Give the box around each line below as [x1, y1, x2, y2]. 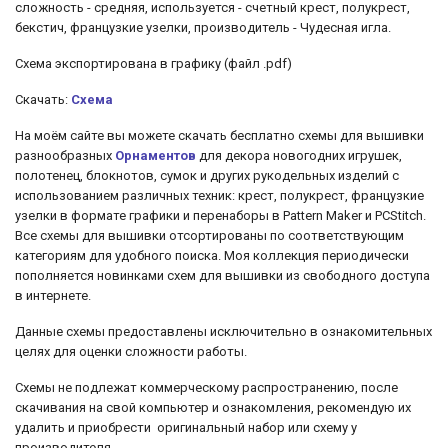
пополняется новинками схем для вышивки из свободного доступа [15, 268, 430, 283]
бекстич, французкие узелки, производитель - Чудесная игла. [15, 20, 391, 35]
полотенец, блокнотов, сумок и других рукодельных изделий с [15, 168, 399, 183]
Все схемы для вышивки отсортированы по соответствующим [15, 228, 404, 243]
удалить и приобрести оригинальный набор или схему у [15, 420, 357, 435]
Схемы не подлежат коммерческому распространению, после [15, 380, 398, 395]
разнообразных [15, 148, 115, 163]
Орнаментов [115, 148, 199, 163]
